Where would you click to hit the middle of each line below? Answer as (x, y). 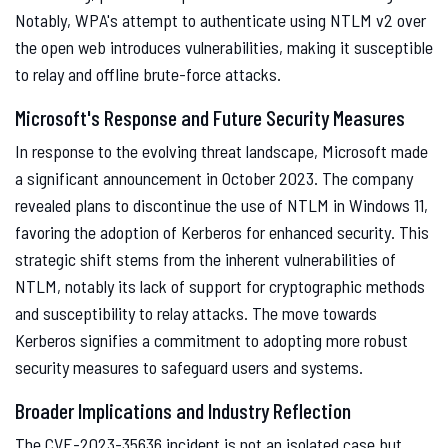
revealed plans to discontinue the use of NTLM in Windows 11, (221, 205)
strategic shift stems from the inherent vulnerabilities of (205, 259)
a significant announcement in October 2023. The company (214, 178)
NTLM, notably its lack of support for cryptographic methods (220, 286)
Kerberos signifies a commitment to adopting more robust (211, 340)
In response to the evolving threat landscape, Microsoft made (221, 151)
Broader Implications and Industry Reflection (183, 410)
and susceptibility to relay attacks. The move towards (196, 313)
